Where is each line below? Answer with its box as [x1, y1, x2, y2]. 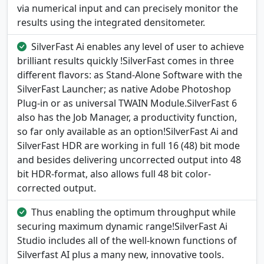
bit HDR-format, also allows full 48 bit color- [17, 167, 211, 181]
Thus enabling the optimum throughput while [31, 206, 236, 219]
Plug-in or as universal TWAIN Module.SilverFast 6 [17, 97, 237, 110]
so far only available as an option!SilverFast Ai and [17, 125, 238, 138]
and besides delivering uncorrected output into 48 [17, 153, 241, 167]
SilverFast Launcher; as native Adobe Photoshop [17, 82, 231, 96]
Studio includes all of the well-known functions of [17, 234, 237, 247]
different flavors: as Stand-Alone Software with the [17, 68, 242, 82]
